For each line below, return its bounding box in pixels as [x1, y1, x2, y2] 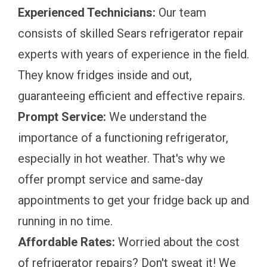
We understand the [106, 109, 207, 124]
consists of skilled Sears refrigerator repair [18, 26, 244, 41]
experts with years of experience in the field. [18, 46, 249, 61]
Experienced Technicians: [18, 5, 156, 20]
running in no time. [18, 213, 113, 228]
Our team [156, 5, 206, 20]
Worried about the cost [115, 234, 240, 249]
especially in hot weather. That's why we [18, 151, 225, 166]
